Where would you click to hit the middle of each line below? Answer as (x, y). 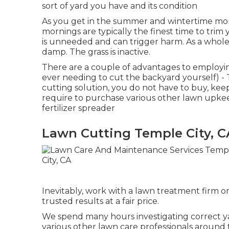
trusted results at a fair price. (100, 201)
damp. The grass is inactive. (96, 52)
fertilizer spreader (78, 108)
